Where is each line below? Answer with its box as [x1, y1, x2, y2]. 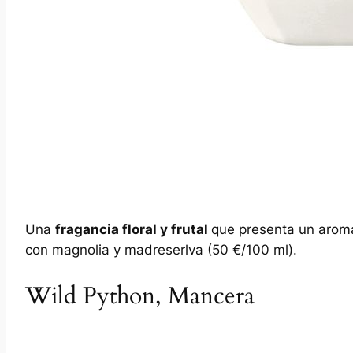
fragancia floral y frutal [55, 221, 211, 237]
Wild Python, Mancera [25, 281, 255, 313]
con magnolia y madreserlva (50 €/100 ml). [25, 241, 297, 258]
